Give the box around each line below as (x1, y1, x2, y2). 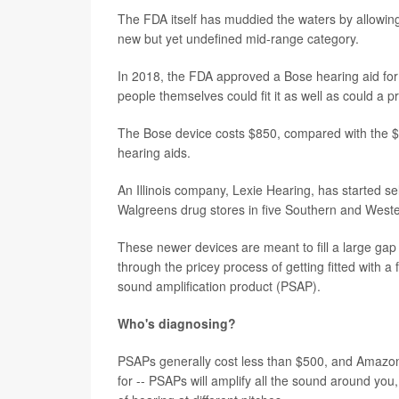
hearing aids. (118, 143, 191, 162)
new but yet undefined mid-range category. (118, 29, 359, 48)
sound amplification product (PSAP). (118, 277, 321, 296)
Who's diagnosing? (118, 314, 236, 333)
